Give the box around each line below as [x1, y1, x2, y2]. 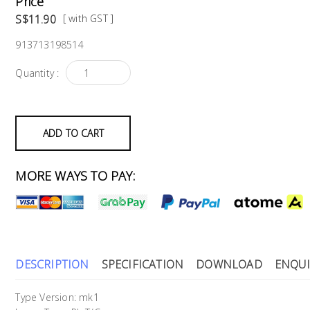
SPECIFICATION [101, 257, 184, 273]
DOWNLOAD [196, 257, 262, 273]
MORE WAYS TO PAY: [15, 167, 135, 184]
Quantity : [15, 66, 60, 80]
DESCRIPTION [15, 257, 89, 273]
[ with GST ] [62, 12, 114, 25]
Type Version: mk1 [15, 291, 99, 304]
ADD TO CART [42, 126, 104, 140]
